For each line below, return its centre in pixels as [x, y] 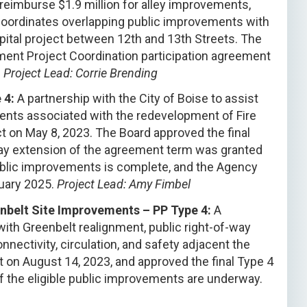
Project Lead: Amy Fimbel [124, 184]
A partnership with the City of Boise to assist [136, 99]
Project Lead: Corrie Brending [81, 73]
